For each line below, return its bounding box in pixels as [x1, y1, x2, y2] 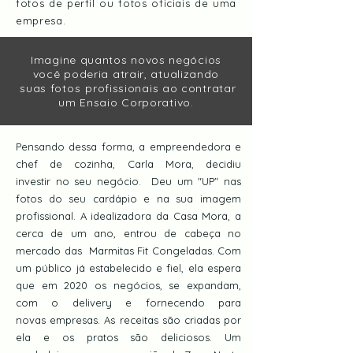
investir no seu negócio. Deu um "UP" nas [16, 175, 241, 188]
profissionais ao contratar [81, 81, 236, 95]
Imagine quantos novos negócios [31, 53, 221, 67]
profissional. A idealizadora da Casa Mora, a [16, 210, 241, 222]
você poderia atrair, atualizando [32, 67, 220, 81]
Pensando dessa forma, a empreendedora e [16, 140, 241, 153]
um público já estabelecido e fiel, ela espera [16, 262, 241, 274]
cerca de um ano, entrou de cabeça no [16, 227, 241, 240]
